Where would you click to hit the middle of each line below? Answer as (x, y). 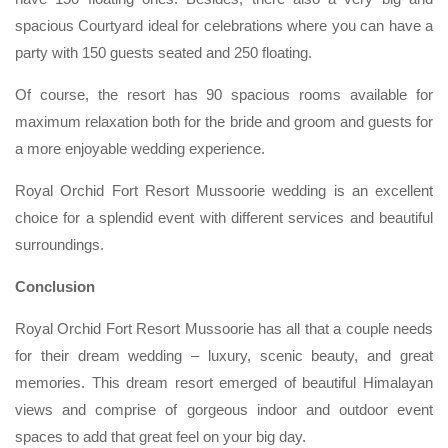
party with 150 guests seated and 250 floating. (165, 52)
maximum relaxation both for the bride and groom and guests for (224, 121)
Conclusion (55, 286)
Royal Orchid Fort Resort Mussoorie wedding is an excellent (224, 190)
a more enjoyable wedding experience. (140, 148)
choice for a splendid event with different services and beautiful (224, 217)
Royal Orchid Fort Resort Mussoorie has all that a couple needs (224, 328)
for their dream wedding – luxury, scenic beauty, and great (224, 355)
